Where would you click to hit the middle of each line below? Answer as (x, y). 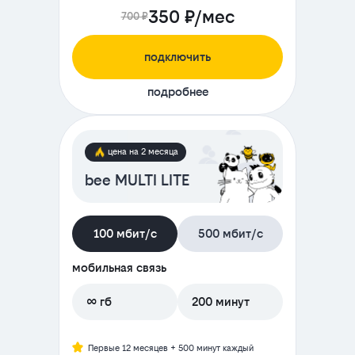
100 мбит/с (125, 234)
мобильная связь (119, 268)
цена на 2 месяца (143, 152)
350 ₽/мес (191, 17)
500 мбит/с (230, 234)
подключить (177, 57)
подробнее (177, 92)
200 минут (221, 302)
